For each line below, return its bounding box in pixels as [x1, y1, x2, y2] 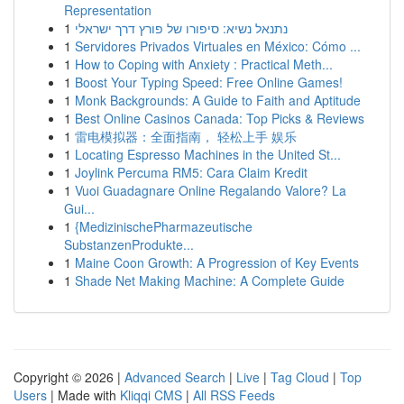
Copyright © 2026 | [14, 368, 124, 386]
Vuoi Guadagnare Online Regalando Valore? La [75, 181, 346, 199]
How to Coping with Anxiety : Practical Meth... [75, 55, 333, 73]
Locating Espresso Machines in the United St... [75, 145, 341, 163]
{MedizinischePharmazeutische [75, 217, 252, 235]
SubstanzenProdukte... [64, 235, 194, 253]
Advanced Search [124, 368, 225, 386]
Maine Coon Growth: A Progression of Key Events [75, 253, 359, 271]
